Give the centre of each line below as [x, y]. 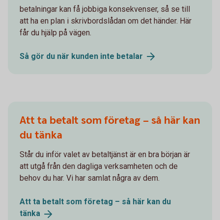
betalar [130, 56]
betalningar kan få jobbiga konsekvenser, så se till [105, 9]
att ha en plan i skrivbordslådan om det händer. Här [106, 21]
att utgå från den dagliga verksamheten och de [99, 166]
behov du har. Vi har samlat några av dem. [90, 178]
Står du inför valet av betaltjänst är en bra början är [105, 155]
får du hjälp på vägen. [55, 32]
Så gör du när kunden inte [68, 56]
